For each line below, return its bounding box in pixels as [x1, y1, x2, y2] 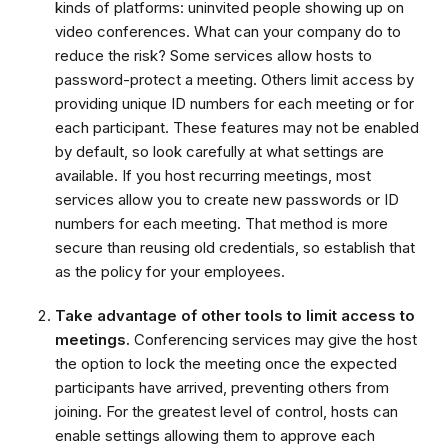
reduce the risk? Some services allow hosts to [55, 45, 372, 65]
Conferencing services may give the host [130, 329, 417, 349]
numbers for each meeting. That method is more [55, 213, 388, 233]
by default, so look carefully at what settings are [55, 141, 384, 161]
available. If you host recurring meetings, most [55, 165, 371, 185]
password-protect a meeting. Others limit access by [55, 69, 414, 89]
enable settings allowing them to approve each [55, 425, 375, 445]
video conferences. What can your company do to [55, 21, 401, 41]
